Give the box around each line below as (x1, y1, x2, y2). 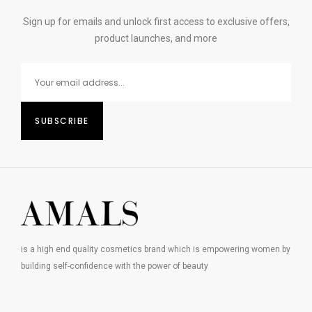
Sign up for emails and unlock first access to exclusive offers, (22, 16, 290, 28)
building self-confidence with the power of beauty (21, 261, 208, 272)
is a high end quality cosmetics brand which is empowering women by (21, 244, 290, 255)
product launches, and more (95, 33, 217, 45)
